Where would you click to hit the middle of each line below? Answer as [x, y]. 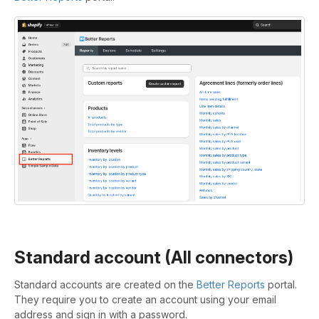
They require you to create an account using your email [145, 300]
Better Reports [231, 285]
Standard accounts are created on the [105, 285]
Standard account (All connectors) [154, 257]
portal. [281, 285]
